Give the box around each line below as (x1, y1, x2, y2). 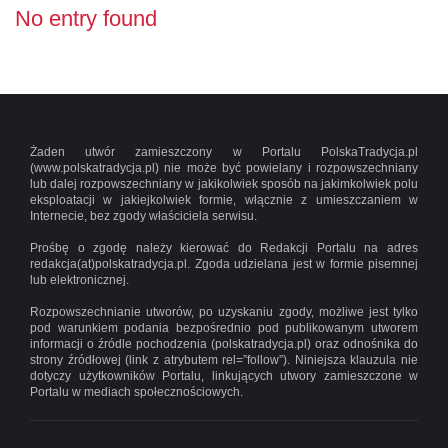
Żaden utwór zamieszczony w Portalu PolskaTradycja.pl (30, 145, 418, 159)
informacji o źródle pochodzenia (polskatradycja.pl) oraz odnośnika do (30, 337, 418, 351)
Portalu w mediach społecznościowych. (30, 385, 243, 399)
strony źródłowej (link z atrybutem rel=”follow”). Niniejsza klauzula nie (30, 353, 418, 367)
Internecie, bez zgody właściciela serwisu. (30, 209, 257, 223)
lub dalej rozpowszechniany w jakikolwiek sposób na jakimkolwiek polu (30, 177, 418, 191)
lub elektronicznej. (30, 273, 129, 287)
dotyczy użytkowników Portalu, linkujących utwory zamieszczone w (30, 369, 418, 383)
